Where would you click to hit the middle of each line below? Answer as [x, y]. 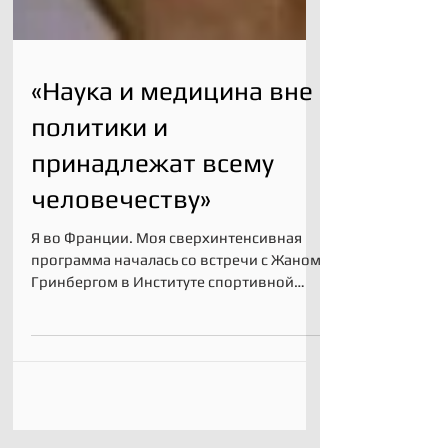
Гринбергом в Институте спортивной [162, 317]
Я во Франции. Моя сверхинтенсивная [166, 273]
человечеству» [121, 235]
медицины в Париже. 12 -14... [134, 339]
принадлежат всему [152, 199]
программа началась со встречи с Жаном [176, 295]
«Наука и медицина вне [172, 127]
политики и [99, 163]
